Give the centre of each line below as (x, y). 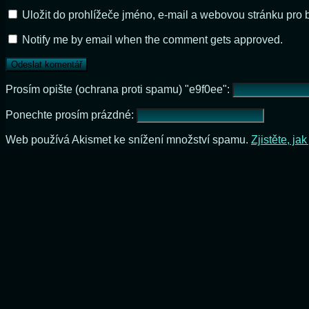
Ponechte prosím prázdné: (71, 115)
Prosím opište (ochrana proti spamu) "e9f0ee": (119, 90)
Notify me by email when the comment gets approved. (151, 40)
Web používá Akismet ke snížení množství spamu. (128, 140)
